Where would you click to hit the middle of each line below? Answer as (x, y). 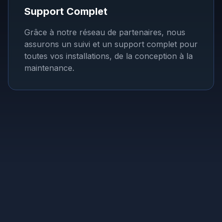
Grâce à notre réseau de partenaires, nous (105, 32)
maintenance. (49, 68)
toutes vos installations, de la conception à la (109, 56)
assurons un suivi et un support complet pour (111, 44)
